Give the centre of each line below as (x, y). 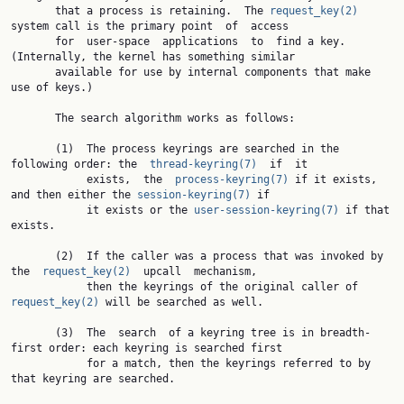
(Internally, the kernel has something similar (153, 57)
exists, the (131, 179)
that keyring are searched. (93, 379)
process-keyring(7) (232, 179)
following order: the (80, 164)
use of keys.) (52, 87)
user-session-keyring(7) (266, 210)
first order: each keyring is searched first (147, 348)
